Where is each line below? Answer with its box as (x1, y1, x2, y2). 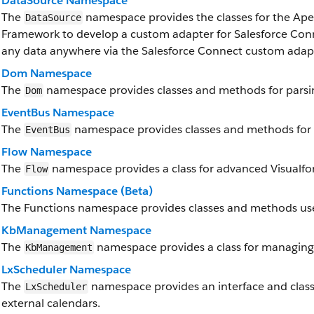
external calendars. (1, 296, 100, 310)
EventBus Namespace (1, 105, 114, 120)
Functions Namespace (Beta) (1, 184, 153, 198)
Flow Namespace (1, 144, 92, 159)
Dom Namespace (1, 66, 92, 81)
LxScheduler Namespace (1, 262, 131, 277)
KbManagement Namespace (1, 223, 151, 238)
